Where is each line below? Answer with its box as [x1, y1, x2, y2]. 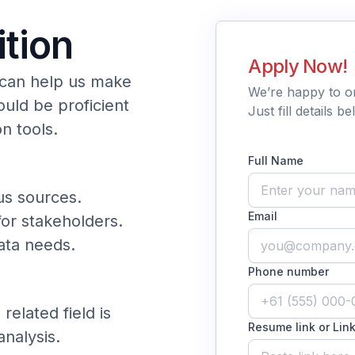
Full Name [248, 153, 304, 167]
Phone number [248, 264, 330, 278]
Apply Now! [248, 54, 348, 78]
